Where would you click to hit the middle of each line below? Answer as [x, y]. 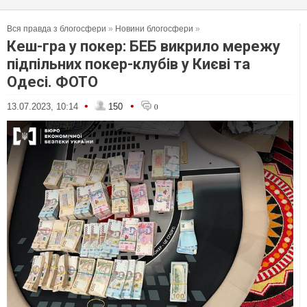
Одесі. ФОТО [52, 82]
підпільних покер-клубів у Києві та [128, 64]
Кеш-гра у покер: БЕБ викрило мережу [144, 46]
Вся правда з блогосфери [57, 29]
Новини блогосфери [154, 29]
